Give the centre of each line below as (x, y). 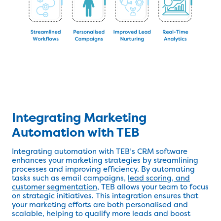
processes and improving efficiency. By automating (103, 169)
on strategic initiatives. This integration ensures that (105, 196)
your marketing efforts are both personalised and (100, 204)
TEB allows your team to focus (154, 187)
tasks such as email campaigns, (70, 178)
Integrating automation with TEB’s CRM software (100, 151)
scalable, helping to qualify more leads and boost (101, 213)
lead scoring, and (159, 178)
